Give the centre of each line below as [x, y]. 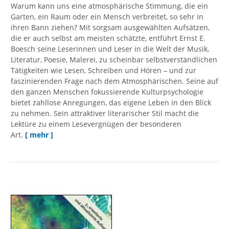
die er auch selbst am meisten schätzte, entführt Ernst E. [108, 38]
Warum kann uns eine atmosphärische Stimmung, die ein [109, 6]
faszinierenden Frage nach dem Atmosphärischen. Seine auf [114, 81]
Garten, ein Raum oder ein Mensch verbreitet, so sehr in [107, 17]
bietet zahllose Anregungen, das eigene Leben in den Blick [111, 103]
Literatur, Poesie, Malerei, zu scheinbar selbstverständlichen [114, 60]
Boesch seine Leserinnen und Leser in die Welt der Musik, [110, 49]
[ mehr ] [39, 135]
